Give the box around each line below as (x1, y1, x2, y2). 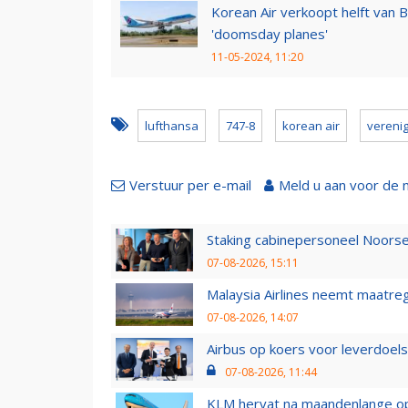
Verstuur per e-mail (129, 175, 251, 194)
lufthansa (145, 117, 199, 134)
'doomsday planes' (211, 24, 328, 43)
